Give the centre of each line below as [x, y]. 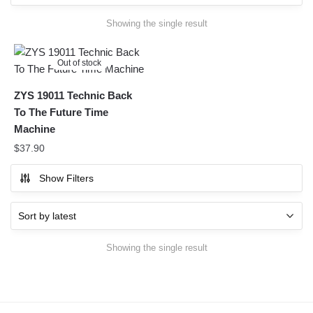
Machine [35, 129]
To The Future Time [61, 112]
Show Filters [66, 179]
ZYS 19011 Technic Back [73, 96]
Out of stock [80, 63]
